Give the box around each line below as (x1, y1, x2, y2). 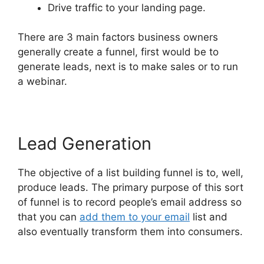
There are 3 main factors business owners (18, 31, 218, 43)
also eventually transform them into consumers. (18, 226, 243, 237)
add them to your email (80, 211, 190, 223)
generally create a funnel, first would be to (18, 46, 219, 58)
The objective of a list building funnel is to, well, (18, 167, 243, 179)
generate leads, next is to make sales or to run (18, 61, 238, 72)
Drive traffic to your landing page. (48, 1, 206, 14)
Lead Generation (18, 133, 151, 154)
